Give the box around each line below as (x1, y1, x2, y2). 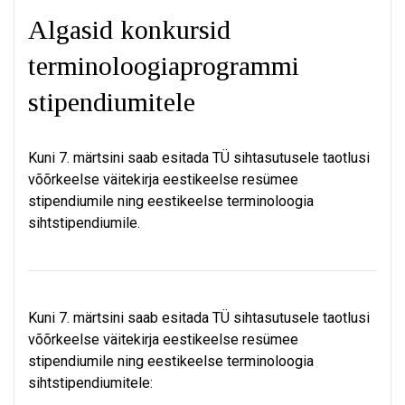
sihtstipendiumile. (28, 214, 140, 231)
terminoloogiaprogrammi (28, 51, 299, 80)
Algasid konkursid (28, 14, 231, 44)
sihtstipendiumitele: (28, 374, 153, 391)
